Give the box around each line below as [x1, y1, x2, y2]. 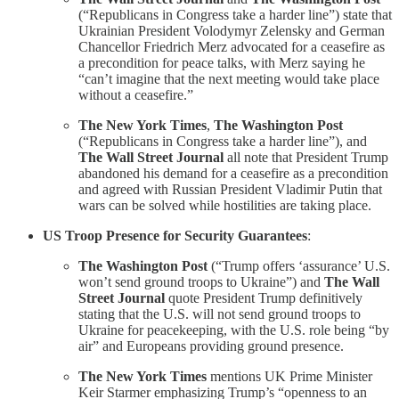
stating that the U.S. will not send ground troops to [78, 305, 361, 322]
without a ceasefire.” [78, 86, 193, 102]
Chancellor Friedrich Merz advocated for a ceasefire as [78, 38, 385, 54]
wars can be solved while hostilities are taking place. [78, 197, 371, 213]
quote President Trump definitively [165, 289, 362, 305]
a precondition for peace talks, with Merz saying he [78, 54, 365, 70]
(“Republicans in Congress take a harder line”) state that [78, 6, 392, 22]
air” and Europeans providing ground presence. [78, 338, 344, 354]
